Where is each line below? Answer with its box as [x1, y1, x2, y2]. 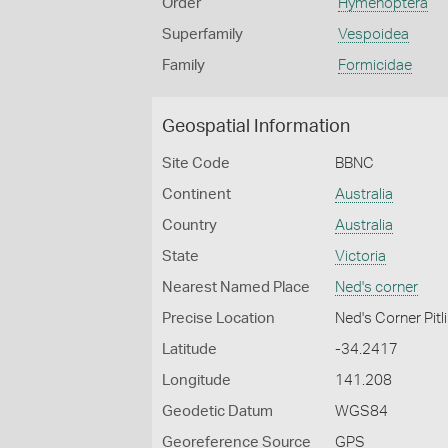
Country [162, 218, 217, 233]
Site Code [162, 156, 230, 171]
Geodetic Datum [162, 404, 273, 419]
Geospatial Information [162, 118, 350, 136]
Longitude [162, 373, 231, 388]
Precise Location [162, 311, 275, 326]
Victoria [335, 249, 387, 264]
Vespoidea [337, 27, 409, 42]
